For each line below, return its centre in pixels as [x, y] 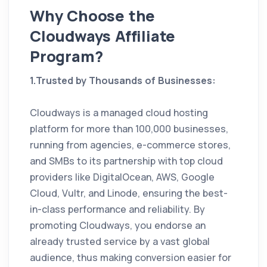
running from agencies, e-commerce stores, [130, 145]
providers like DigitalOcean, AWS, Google [122, 177]
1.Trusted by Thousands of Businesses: [123, 81]
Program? [66, 57]
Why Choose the [93, 16]
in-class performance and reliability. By [117, 209]
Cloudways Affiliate [103, 36]
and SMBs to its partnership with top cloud [126, 161]
